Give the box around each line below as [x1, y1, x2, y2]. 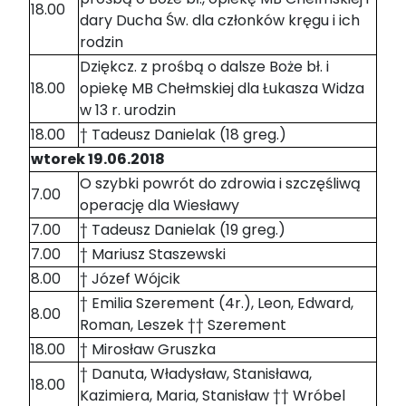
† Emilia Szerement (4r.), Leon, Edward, [80, 293, 353, 314]
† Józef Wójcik [80, 268, 180, 290]
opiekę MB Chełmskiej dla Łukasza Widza [80, 78, 364, 100]
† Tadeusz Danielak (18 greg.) [80, 124, 286, 146]
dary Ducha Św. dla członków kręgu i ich [80, 10, 360, 32]
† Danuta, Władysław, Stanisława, [80, 363, 312, 385]
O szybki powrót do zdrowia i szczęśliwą [80, 173, 361, 195]
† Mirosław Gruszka [80, 339, 216, 361]
